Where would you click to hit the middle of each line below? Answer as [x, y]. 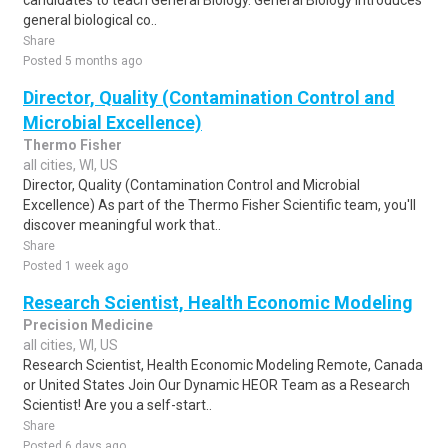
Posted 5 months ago [82, 61]
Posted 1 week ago [75, 266]
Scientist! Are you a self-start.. [117, 405]
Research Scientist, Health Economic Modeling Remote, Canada [223, 365]
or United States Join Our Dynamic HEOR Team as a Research [216, 385]
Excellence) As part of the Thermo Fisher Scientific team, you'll [219, 205]
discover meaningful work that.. [122, 225]
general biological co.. [90, 20]
